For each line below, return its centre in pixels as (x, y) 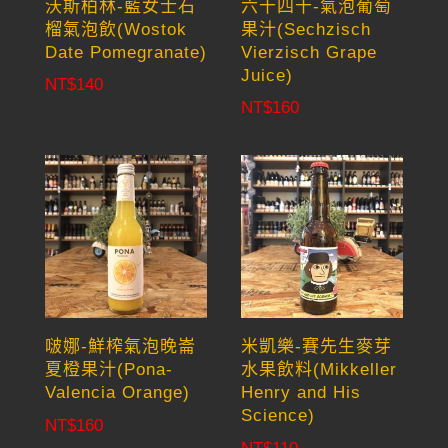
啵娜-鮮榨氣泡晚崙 (120, 347)
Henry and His (301, 393)
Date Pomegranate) (125, 52)
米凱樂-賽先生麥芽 (317, 347)
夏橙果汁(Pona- (108, 370)
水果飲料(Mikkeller (319, 370)
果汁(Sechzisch (306, 29)
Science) (278, 416)
